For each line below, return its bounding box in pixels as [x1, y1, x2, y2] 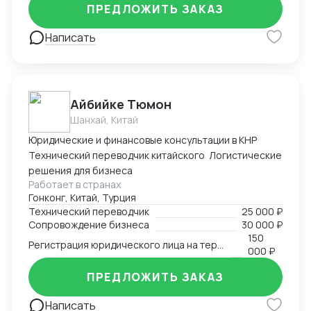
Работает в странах [28, 178, 121, 191]
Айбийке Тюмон [70, 96, 171, 112]
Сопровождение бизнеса [28, 218, 149, 231]
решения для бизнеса [28, 164, 133, 177]
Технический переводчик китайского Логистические [28, 149, 282, 162]
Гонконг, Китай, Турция [28, 191, 136, 204]
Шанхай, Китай [70, 113, 138, 126]
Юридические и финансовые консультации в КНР [28, 133, 257, 146]
